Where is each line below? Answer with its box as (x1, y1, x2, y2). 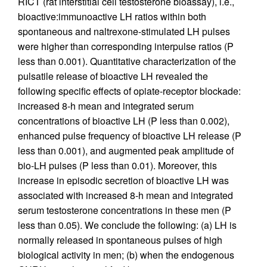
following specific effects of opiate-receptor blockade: (18, 84, 241, 98)
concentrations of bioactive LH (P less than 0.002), (18, 114, 229, 128)
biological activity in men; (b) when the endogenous (18, 248, 234, 262)
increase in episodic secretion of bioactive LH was (18, 173, 229, 188)
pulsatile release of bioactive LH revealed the (18, 69, 208, 83)
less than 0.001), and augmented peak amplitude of (18, 144, 234, 158)
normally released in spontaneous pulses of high (18, 233, 222, 247)
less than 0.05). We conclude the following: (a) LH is (18, 218, 237, 232)
